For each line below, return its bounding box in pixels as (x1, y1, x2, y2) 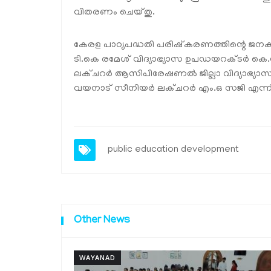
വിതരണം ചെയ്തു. (74, 7, 155, 18)
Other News (74, 215, 130, 227)
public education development (108, 145, 239, 155)
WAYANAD (79, 253, 116, 262)
